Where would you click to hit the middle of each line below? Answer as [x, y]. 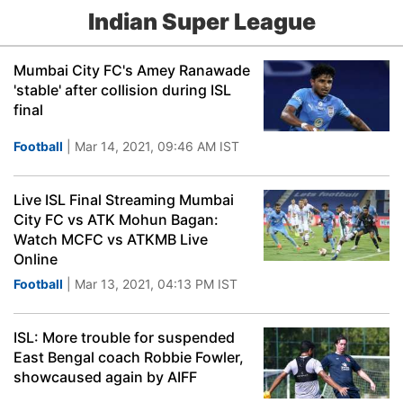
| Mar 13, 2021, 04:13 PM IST [150, 284]
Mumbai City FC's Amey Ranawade [132, 70]
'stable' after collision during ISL [122, 90]
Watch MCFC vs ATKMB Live [111, 239]
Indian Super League [201, 22]
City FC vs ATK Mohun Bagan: [116, 219]
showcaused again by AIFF [105, 377]
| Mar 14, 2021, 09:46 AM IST [151, 146]
